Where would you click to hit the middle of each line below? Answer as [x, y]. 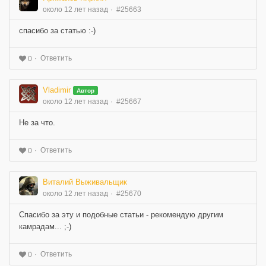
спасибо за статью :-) [57, 31]
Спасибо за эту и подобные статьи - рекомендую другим [121, 214]
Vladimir [57, 90]
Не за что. [37, 123]
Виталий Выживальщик [85, 182]
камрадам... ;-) [45, 226]
